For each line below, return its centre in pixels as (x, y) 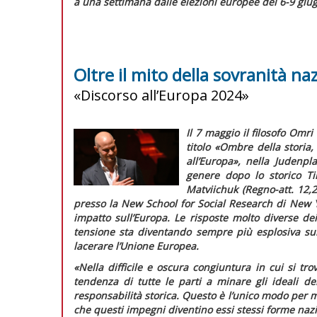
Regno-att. (271, 189)
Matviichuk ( (215, 189)
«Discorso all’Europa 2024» (161, 95)
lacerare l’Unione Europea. (136, 246)
